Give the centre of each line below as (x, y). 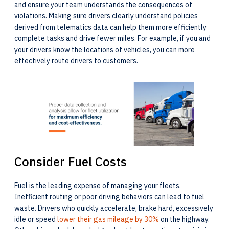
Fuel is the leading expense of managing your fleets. (98, 185)
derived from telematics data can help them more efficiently (110, 27)
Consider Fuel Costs (72, 161)
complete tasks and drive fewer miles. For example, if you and (112, 38)
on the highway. (184, 219)
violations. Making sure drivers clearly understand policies (106, 16)
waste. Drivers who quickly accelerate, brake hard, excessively (114, 208)
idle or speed (36, 219)
